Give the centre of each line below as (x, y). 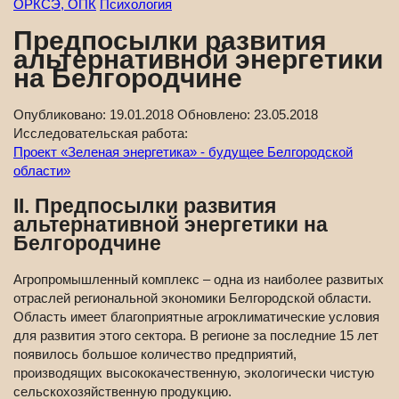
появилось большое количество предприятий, (155, 354)
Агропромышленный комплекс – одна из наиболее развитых (199, 279)
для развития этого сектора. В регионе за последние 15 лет (196, 335)
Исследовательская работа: (102, 134)
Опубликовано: (61, 115)
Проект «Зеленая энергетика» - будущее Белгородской (183, 152)
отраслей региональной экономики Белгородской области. (192, 297)
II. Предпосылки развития (145, 206)
